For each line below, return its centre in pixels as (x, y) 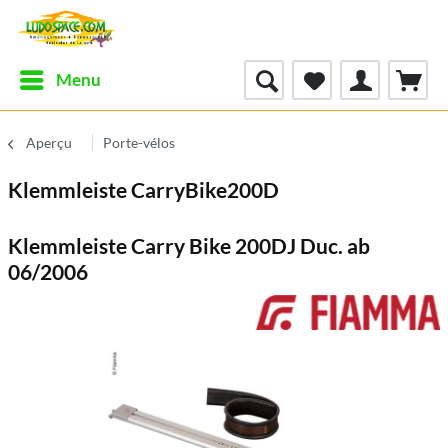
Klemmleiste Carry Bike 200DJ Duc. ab (189, 245)
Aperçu (49, 142)
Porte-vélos (139, 142)
